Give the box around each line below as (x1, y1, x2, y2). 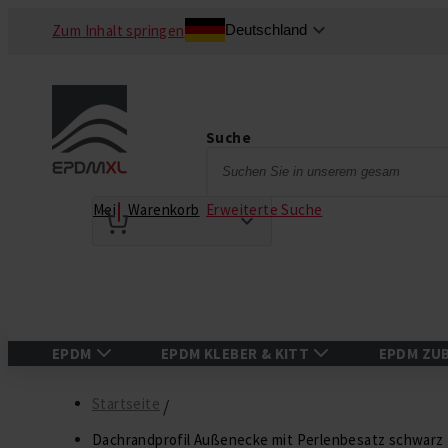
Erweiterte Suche (205, 199, 323, 219)
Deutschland (224, 21, 307, 38)
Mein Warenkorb (93, 200, 200, 219)
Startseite (92, 394, 161, 413)
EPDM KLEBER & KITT (161, 344, 310, 363)
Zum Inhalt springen (52, 21, 185, 40)
